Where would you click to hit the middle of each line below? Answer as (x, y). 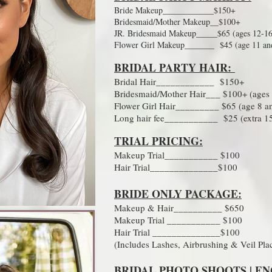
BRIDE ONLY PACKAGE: (178, 194)
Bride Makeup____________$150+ (175, 10)
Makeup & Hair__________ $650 (181, 208)
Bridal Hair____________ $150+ (179, 81)
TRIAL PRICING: (158, 141)
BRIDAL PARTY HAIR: (175, 67)
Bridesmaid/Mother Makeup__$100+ (177, 22)
